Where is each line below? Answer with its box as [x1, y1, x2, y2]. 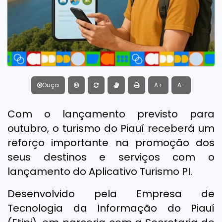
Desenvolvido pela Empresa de [7, 186, 215, 201]
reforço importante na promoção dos [7, 135, 215, 150]
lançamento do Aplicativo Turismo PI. [7, 164, 192, 178]
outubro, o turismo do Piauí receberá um [7, 121, 215, 135]
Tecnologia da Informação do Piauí [7, 201, 215, 215]
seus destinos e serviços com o [7, 150, 215, 164]
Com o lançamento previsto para [7, 107, 215, 121]
